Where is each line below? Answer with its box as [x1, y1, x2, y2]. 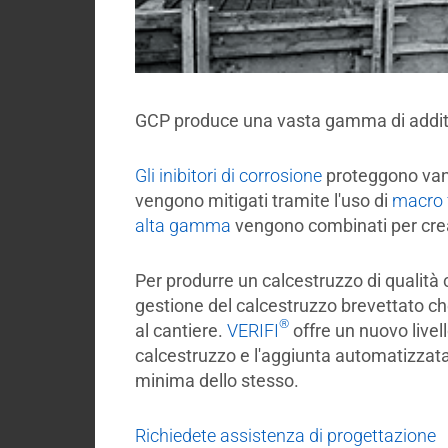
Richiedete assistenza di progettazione [134, 424, 436, 446]
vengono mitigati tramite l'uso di [134, 189, 392, 211]
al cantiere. [134, 319, 227, 341]
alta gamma [134, 214, 231, 236]
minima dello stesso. [134, 369, 299, 391]
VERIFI [226, 319, 279, 341]
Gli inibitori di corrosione [134, 164, 322, 186]
